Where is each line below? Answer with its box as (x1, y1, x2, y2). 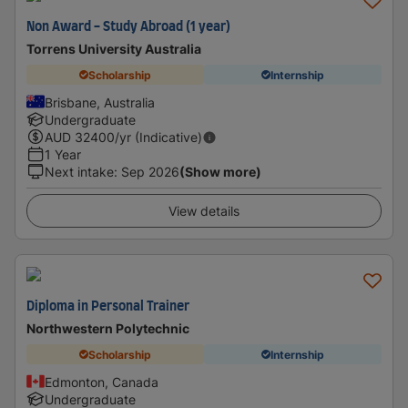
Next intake (45, 164, 114, 179)
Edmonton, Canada (45, 374, 158, 390)
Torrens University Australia (26, 41, 201, 56)
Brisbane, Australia (45, 95, 155, 110)
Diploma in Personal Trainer (26, 301, 189, 313)
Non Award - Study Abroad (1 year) (26, 21, 230, 34)
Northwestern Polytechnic (26, 321, 189, 336)
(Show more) (179, 164, 261, 179)
